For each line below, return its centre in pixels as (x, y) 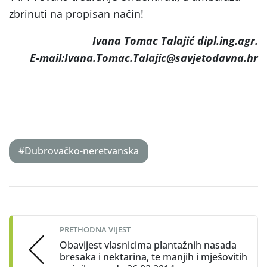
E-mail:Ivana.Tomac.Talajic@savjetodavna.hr (144, 58)
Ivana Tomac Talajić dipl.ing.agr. (174, 40)
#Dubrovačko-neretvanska (79, 151)
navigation (49, 214)
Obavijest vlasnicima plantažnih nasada (148, 245)
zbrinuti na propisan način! (76, 13)
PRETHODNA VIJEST (95, 229)
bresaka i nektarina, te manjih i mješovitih (153, 257)
